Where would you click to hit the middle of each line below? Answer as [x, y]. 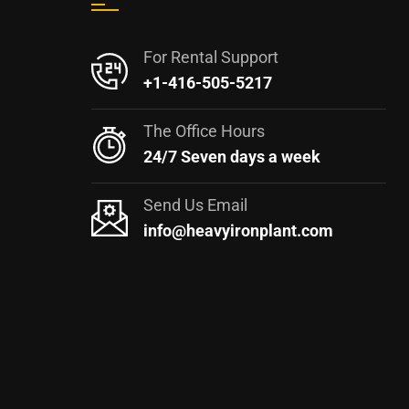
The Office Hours [204, 131]
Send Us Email [195, 204]
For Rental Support [210, 57]
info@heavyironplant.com [238, 230]
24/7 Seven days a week [231, 156]
